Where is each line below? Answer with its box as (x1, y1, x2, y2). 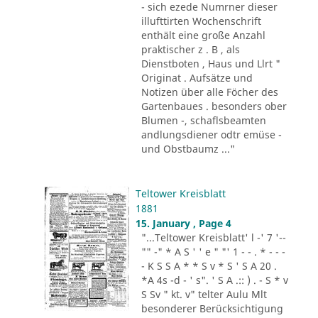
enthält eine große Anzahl (141, 28, 265, 42)
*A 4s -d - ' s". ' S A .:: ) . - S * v (141, 273, 288, 287)
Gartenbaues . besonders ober (141, 99, 287, 113)
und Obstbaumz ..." (141, 141, 235, 155)
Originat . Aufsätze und (141, 70, 253, 84)
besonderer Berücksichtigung (141, 301, 283, 315)
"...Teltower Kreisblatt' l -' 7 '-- (141, 230, 286, 244)
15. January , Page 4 (135, 216, 231, 230)
